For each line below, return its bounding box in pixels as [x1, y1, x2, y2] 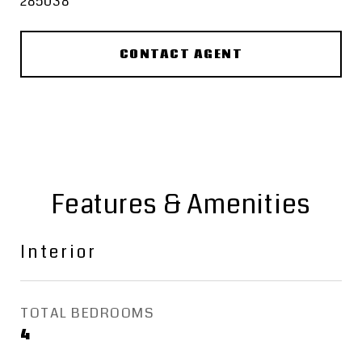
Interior [20, 240, 97, 264]
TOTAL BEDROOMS [20, 303, 154, 323]
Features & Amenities [51, 187, 311, 223]
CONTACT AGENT [119, 46, 243, 62]
